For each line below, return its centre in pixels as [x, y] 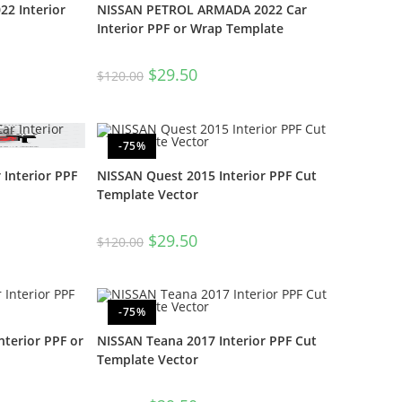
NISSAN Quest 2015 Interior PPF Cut [206, 175]
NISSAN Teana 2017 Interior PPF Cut [206, 341]
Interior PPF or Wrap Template [190, 29]
